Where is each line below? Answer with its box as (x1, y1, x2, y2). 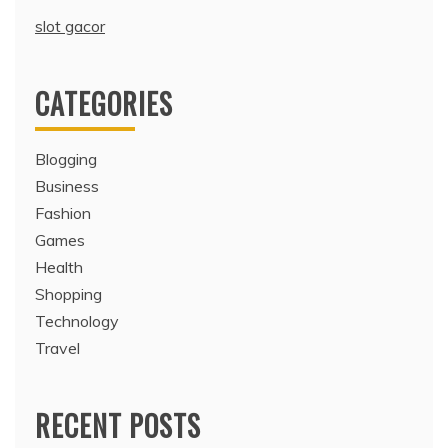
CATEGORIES (35, 83, 173, 125)
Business (35, 176, 99, 197)
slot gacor (35, 16, 105, 37)
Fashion (35, 203, 91, 224)
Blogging (35, 149, 97, 170)
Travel (35, 338, 80, 359)
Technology (35, 311, 119, 332)
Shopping (35, 284, 102, 305)
